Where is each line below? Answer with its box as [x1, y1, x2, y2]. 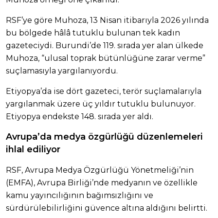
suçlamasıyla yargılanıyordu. [6, 66, 118, 75]
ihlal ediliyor [6, 144, 60, 155]
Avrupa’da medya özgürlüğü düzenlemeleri [6, 131, 203, 142]
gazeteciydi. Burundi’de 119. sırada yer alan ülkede [6, 40, 203, 50]
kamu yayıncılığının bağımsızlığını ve [6, 190, 153, 200]
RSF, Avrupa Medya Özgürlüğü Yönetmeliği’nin [6, 165, 194, 175]
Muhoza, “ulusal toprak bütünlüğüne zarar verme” [6, 53, 205, 63]
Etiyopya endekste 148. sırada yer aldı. [6, 111, 153, 121]
